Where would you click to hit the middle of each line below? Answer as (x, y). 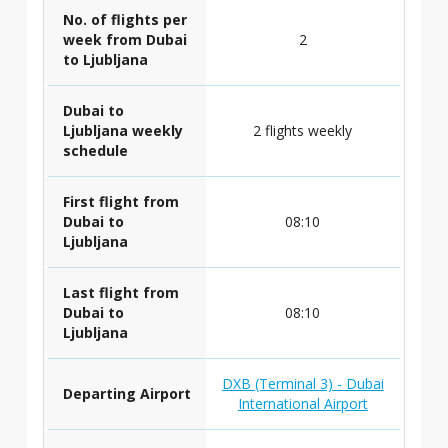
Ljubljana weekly (122, 130)
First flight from (120, 201)
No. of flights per (124, 19)
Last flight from (120, 292)
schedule (95, 150)
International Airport (302, 403)
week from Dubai (124, 39)
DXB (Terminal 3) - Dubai (302, 383)
